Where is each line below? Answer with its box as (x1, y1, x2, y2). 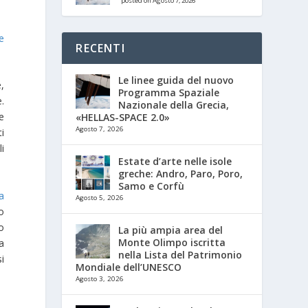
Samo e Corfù (118, 179, 185, 192)
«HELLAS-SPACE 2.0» (76, 110, 170, 124)
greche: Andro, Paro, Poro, (118, 166, 243, 180)
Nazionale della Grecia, (118, 98, 230, 111)
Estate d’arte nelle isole (118, 154, 232, 168)
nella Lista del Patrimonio (118, 247, 243, 261)
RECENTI (76, 40, 125, 56)
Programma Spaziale (118, 85, 220, 99)
